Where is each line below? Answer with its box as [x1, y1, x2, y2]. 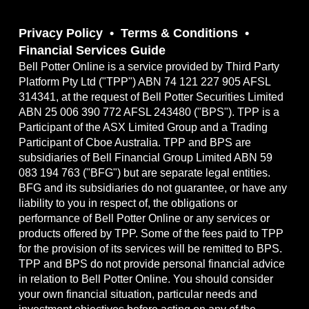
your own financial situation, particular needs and [18, 288, 257, 301]
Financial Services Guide [18, 43, 166, 58]
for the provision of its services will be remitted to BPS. [18, 243, 282, 255]
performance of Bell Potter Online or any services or [18, 212, 270, 225]
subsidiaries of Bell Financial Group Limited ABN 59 [18, 152, 272, 164]
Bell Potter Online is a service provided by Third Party [18, 61, 279, 73]
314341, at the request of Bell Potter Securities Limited [18, 91, 283, 103]
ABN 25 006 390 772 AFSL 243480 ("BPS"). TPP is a [18, 106, 279, 119]
